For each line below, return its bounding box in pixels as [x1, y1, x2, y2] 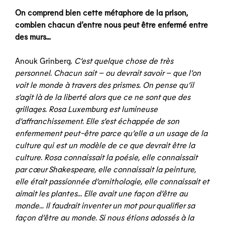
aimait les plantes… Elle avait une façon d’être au [15, 188, 188, 198]
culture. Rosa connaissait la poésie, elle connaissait [15, 152, 197, 162]
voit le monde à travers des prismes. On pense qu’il [15, 80, 194, 89]
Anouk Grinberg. [15, 56, 74, 65]
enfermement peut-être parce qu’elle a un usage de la [15, 128, 207, 138]
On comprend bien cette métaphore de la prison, [15, 8, 188, 17]
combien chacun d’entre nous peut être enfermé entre [15, 20, 208, 29]
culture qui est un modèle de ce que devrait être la [15, 140, 195, 150]
